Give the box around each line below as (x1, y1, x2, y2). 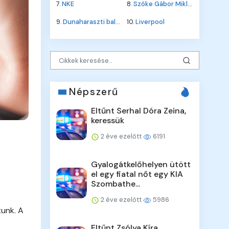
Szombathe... (91, 178, 141, 190)
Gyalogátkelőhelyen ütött (91, 159, 191, 170)
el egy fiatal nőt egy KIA (91, 169, 184, 180)
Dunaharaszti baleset (63, 17, 116, 27)
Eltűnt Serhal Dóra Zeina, (91, 105, 187, 117)
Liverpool (135, 17, 165, 27)
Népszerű (69, 85, 119, 99)
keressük (91, 115, 125, 126)
